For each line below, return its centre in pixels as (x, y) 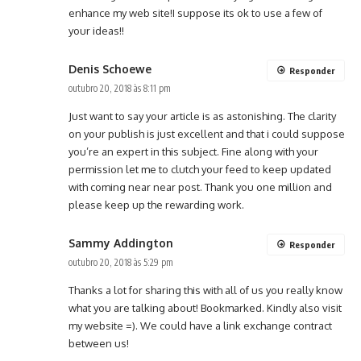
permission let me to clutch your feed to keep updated (200, 170)
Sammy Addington (121, 243)
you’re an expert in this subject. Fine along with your (193, 152)
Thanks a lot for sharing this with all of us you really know (205, 290)
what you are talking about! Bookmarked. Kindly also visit (205, 308)
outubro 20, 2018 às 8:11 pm (120, 89)
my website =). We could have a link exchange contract (200, 326)
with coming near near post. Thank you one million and (200, 187)
